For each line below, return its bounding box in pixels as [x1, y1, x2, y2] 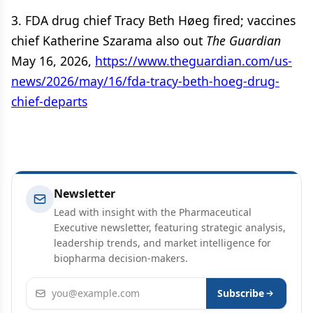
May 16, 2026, [11, 52, 95, 69]
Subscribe [217, 286, 264, 300]
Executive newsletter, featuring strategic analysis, [54, 221, 286, 234]
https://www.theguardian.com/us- [95, 52, 292, 69]
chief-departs [11, 93, 87, 110]
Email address [26, 278, 100, 293]
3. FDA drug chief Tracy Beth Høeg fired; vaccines [11, 12, 296, 29]
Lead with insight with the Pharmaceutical [54, 205, 252, 219]
